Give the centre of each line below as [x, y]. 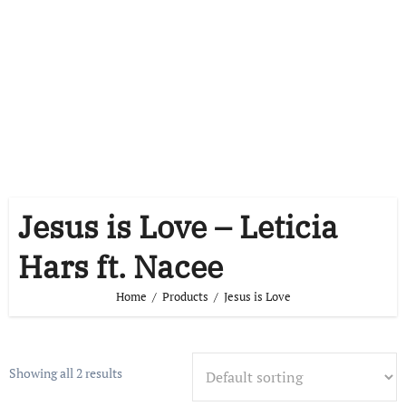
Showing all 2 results [65, 373]
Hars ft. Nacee [120, 266]
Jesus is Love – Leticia [178, 227]
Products [185, 296]
